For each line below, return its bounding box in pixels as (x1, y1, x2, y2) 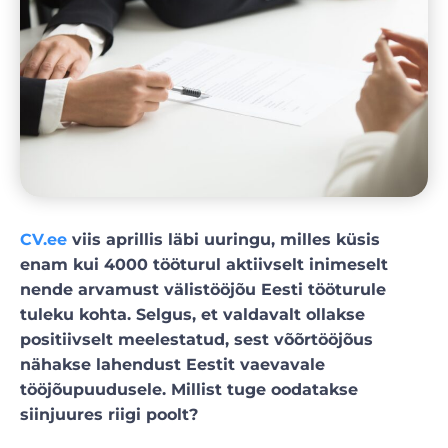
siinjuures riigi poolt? (20, 404, 198, 424)
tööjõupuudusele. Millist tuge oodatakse (20, 379, 358, 399)
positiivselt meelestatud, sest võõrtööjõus (20, 329, 373, 349)
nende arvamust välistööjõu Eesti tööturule (20, 279, 386, 299)
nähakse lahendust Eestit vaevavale (20, 354, 325, 374)
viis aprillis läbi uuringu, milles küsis (67, 229, 380, 249)
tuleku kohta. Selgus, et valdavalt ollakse (20, 304, 365, 324)
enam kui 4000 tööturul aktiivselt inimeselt (20, 254, 388, 274)
